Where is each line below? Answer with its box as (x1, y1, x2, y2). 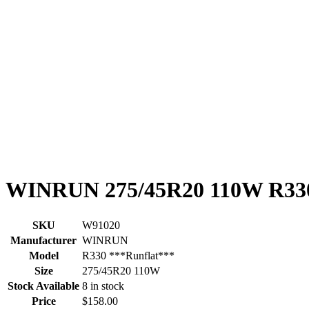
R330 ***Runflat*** (82, 250, 175, 262)
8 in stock (82, 280, 124, 292)
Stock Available (8, 280, 79, 292)
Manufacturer (10, 235, 77, 247)
